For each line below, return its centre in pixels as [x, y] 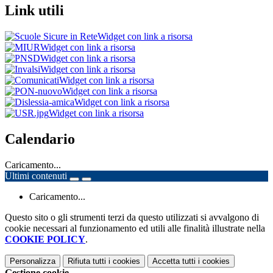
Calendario [40, 139]
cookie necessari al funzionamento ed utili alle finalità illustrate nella [135, 229]
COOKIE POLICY [45, 239]
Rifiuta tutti [87, 261]
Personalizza [33, 261]
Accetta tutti [174, 261]
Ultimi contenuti [36, 176]
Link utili [34, 11]
